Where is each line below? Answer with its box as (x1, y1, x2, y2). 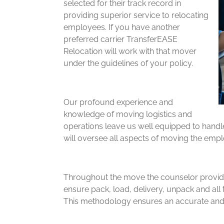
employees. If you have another (63, 22, 180, 32)
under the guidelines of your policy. (63, 58, 193, 68)
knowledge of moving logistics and (63, 109, 192, 119)
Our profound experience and (63, 97, 173, 107)
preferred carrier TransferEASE (63, 34, 177, 44)
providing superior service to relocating (63, 10, 208, 20)
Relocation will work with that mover (63, 46, 196, 56)
